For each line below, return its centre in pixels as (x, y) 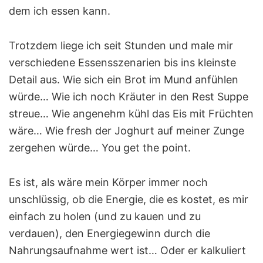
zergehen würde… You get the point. (100, 147)
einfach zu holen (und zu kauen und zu (105, 216)
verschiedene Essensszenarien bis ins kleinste (122, 62)
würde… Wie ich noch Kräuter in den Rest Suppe (129, 96)
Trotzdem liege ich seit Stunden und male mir (121, 45)
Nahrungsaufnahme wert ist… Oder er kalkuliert (127, 250)
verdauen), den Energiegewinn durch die (109, 233)
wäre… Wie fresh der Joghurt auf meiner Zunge (127, 130)
